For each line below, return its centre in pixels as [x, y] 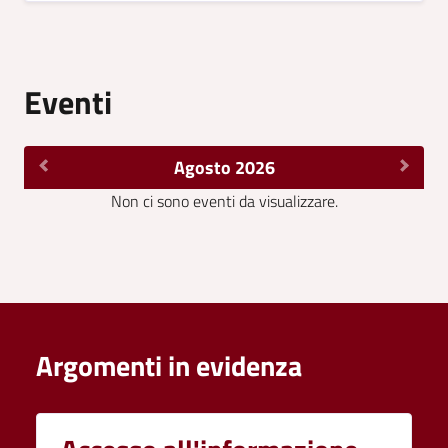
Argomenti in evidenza [169, 365]
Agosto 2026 [224, 167]
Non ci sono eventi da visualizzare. [224, 201]
